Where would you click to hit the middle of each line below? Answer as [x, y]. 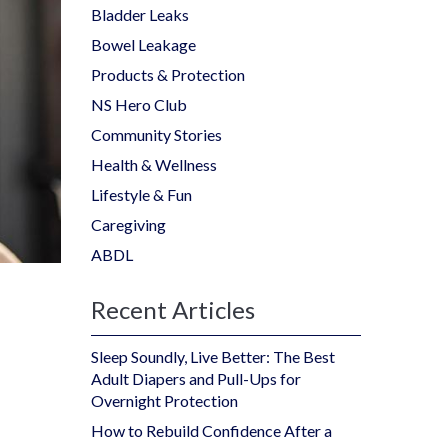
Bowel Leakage [143, 44]
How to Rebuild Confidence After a [211, 430]
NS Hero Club [139, 104]
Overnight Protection [164, 400]
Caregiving [128, 224]
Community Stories [156, 134]
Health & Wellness [154, 164]
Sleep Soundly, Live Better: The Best [213, 356]
